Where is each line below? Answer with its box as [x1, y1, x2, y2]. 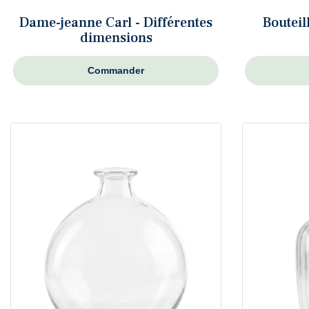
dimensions [79, 28, 152, 47]
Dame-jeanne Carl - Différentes [19, 13, 212, 32]
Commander [88, 64, 144, 76]
